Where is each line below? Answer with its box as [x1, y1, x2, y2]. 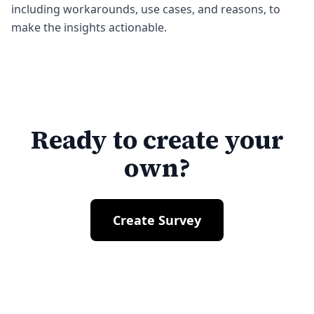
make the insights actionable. [11, 20, 167, 35]
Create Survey [113, 212, 201, 228]
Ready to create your [30, 123, 284, 157]
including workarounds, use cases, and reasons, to [11, 1, 280, 17]
